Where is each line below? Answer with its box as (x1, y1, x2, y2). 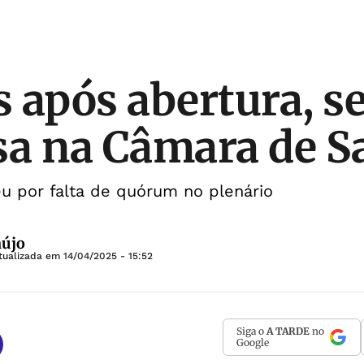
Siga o (236, 325, 266, 337)
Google (236, 336, 269, 349)
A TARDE (266, 325, 310, 337)
